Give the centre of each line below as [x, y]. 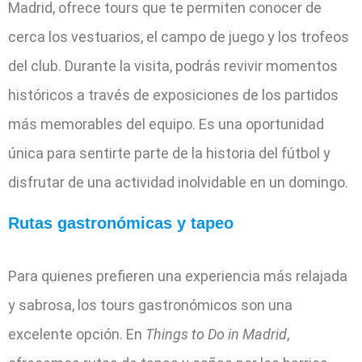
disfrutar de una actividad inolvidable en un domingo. [178, 182]
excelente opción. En [77, 334]
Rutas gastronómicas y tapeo [121, 223]
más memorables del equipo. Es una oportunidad [166, 124]
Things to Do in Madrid [216, 334]
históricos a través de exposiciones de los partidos [173, 95]
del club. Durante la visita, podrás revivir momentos [173, 65]
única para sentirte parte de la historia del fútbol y [169, 153]
